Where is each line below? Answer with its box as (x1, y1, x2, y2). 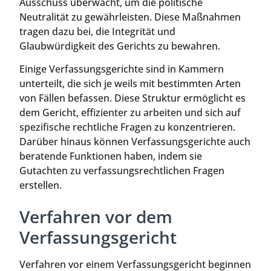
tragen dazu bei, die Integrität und (19, 24, 175, 38)
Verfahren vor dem (19, 204, 172, 228)
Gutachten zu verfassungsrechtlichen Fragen (19, 164, 224, 178)
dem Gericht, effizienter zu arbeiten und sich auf (19, 106, 241, 120)
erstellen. (19, 178, 62, 192)
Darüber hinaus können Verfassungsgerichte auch (19, 135, 250, 149)
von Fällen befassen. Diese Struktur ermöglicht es (19, 91, 246, 105)
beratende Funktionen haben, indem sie (19, 149, 202, 163)
